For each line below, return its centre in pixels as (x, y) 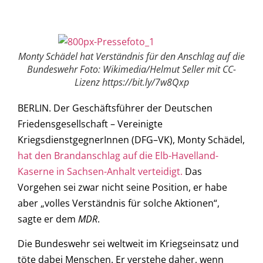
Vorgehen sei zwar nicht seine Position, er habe (122, 188)
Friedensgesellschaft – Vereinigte (90, 124)
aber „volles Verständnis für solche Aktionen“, (119, 203)
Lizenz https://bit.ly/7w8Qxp (131, 82)
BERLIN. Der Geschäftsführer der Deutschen (115, 108)
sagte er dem (48, 219)
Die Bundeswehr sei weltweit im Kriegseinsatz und (128, 243)
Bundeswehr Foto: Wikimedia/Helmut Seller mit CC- (131, 70)
